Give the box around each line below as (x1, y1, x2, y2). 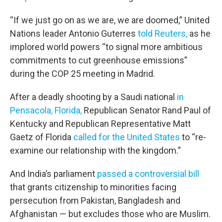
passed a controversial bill (97, 168, 199, 179)
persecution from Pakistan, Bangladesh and (10, 195, 180, 206)
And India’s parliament (10, 168, 97, 179)
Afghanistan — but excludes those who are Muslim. (10, 209, 211, 219)
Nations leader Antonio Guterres (10, 28, 138, 39)
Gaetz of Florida (10, 132, 73, 142)
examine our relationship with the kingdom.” (10, 145, 181, 156)
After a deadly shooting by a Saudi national (10, 92, 177, 102)
